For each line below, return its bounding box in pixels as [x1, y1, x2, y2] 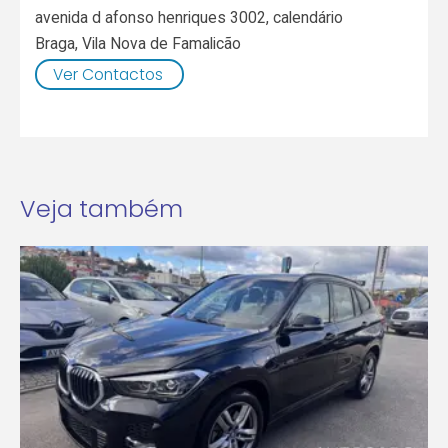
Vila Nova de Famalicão [82, 33, 242, 53]
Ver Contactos [52, 63, 163, 85]
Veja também [19, 192, 183, 226]
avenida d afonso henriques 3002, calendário [35, 7, 344, 27]
